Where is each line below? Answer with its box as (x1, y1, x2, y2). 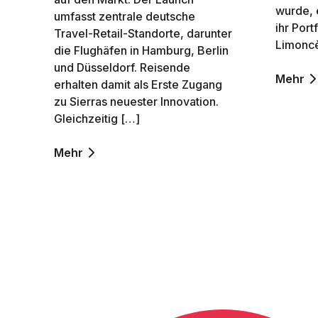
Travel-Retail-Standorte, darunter (54, 26, 232, 40)
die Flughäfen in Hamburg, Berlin (54, 43, 229, 57)
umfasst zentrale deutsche (54, 9, 195, 23)
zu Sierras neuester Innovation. (54, 94, 219, 109)
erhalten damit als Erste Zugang (54, 77, 222, 92)
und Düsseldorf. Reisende (54, 60, 190, 75)
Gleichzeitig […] (54, 111, 140, 126)
